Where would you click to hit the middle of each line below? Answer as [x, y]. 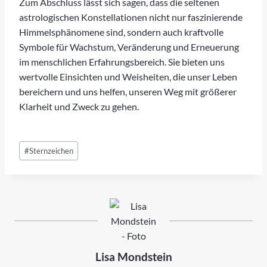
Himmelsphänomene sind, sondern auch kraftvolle [121, 32]
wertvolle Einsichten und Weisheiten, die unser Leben [128, 76]
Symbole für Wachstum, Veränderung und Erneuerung [129, 46]
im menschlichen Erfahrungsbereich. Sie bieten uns [122, 61]
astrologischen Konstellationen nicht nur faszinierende [131, 17]
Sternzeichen [51, 151]
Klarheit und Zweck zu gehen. [79, 106]
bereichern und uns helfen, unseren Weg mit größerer [128, 91]
